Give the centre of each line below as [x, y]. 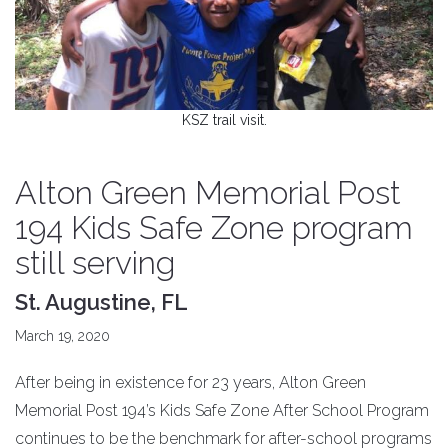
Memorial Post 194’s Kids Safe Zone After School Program [222, 410]
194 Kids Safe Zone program [214, 227]
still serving [95, 262]
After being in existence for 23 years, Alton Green [190, 382]
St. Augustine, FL [101, 302]
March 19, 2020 [62, 336]
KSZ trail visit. [224, 120]
